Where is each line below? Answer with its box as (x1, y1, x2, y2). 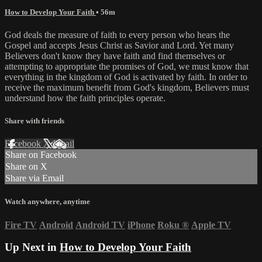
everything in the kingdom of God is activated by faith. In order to (5, 71, 247, 82)
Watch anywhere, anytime (5, 197, 90, 206)
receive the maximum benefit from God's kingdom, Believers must (5, 82, 249, 92)
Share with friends (5, 116, 64, 126)
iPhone (127, 219, 155, 230)
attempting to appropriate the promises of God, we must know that (5, 61, 249, 71)
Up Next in (5, 241, 60, 254)
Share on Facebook (5, 150, 77, 160)
